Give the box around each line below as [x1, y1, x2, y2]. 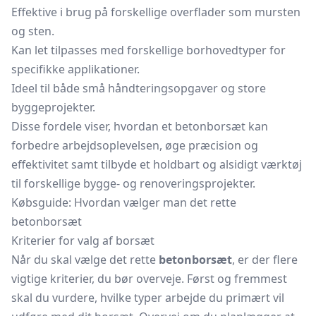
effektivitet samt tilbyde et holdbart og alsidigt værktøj [11, 157, 302, 172]
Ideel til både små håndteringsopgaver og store [11, 80, 266, 96]
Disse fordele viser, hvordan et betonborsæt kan [11, 119, 268, 134]
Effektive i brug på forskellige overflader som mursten [11, 4, 300, 20]
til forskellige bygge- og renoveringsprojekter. [11, 176, 255, 191]
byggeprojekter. [11, 99, 95, 115]
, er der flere [232, 252, 298, 267]
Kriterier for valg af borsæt [11, 233, 154, 248]
